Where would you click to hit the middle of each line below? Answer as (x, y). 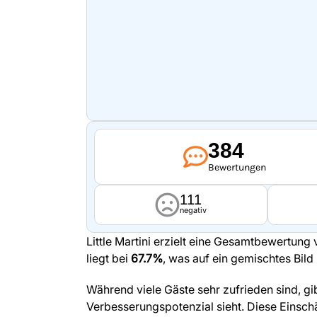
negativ (194, 211)
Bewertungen (237, 168)
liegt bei (109, 259)
